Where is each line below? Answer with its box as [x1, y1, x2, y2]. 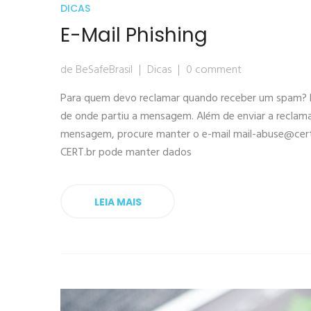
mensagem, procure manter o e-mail [60, 126, 233, 144]
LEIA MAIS [94, 195, 142, 210]
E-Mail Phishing [60, 22, 208, 49]
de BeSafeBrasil [60, 61, 133, 80]
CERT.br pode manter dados [60, 144, 192, 162]
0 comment [186, 61, 242, 80]
